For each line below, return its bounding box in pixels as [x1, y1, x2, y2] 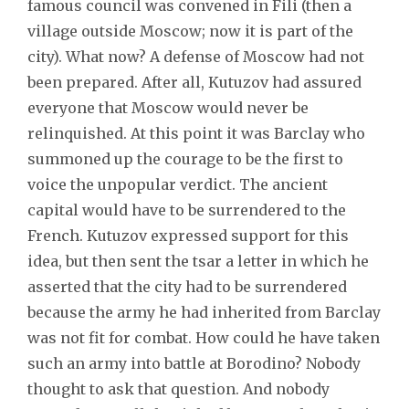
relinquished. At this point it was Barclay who [27, 123, 365, 142]
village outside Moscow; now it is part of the [27, 21, 353, 40]
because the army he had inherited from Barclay [27, 302, 381, 321]
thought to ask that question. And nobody [27, 379, 330, 398]
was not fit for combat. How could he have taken [27, 328, 380, 347]
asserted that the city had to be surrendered [27, 277, 347, 296]
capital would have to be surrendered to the [27, 200, 346, 219]
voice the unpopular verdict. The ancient [27, 174, 328, 194]
